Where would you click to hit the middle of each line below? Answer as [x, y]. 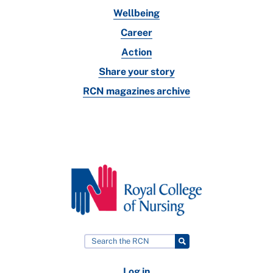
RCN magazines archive [136, 91]
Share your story [136, 71]
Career [136, 32]
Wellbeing [136, 13]
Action [136, 52]
